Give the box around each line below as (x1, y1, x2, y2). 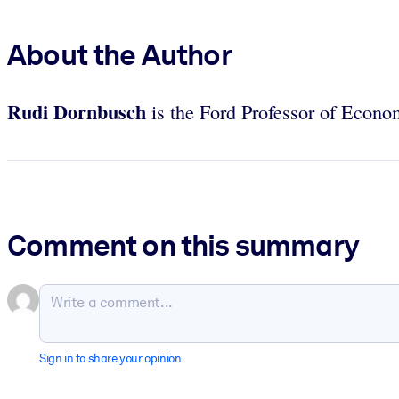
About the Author (7, 37, 232, 72)
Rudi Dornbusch (7, 96, 151, 126)
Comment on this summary (7, 227, 359, 264)
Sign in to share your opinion (39, 352, 182, 366)
